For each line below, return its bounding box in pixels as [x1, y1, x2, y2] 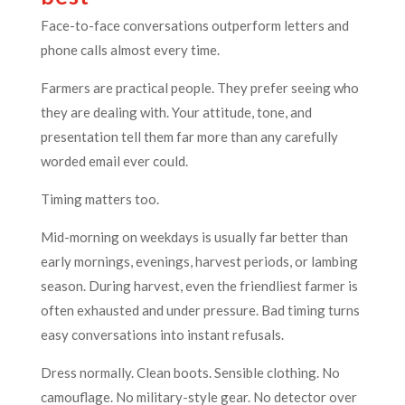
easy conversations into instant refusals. [40, 325, 284, 343]
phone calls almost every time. [40, 41, 220, 58]
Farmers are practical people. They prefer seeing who [40, 79, 359, 96]
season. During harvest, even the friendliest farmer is [40, 277, 358, 294]
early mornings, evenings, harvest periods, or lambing [40, 252, 358, 269]
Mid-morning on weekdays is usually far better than [40, 228, 348, 245]
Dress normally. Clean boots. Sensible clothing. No [40, 363, 340, 381]
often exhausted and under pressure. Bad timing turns [40, 301, 360, 318]
